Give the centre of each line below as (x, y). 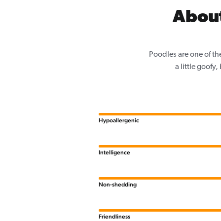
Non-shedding (117, 185)
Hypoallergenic (119, 121)
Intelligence (114, 153)
